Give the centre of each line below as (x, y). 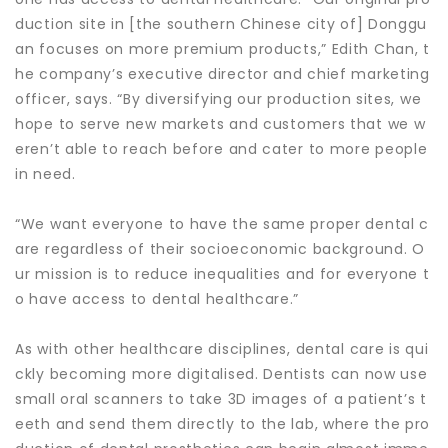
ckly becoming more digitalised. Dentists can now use (221, 374)
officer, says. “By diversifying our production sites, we (218, 99)
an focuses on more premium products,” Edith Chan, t (222, 49)
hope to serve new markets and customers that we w (220, 124)
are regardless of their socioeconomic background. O (220, 249)
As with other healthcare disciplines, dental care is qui (222, 349)
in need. (45, 174)
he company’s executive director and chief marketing (222, 74)
